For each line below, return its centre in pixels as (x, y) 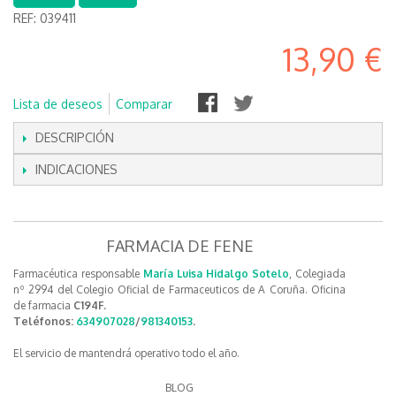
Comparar (144, 104)
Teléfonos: (45, 321)
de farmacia (43, 305)
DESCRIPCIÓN (75, 137)
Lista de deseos (58, 104)
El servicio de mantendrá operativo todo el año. (126, 353)
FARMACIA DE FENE (179, 246)
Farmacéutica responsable (79, 274)
